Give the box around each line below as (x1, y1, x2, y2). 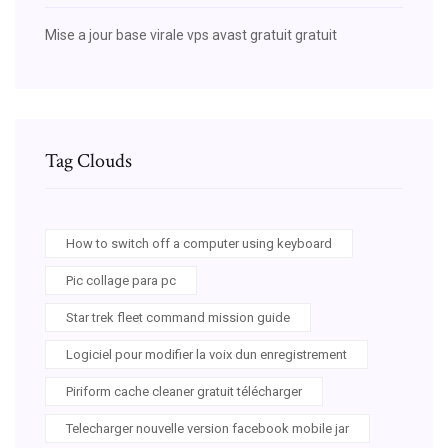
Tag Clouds (45, 147, 132, 174)
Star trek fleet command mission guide (66, 309, 290, 325)
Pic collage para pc (66, 272, 176, 288)
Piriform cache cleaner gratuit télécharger (66, 383, 302, 399)
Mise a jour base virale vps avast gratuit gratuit (45, 26, 337, 43)
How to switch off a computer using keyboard (66, 235, 332, 251)
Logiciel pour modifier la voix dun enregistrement (66, 346, 347, 362)
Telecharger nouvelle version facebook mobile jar (66, 420, 349, 436)
